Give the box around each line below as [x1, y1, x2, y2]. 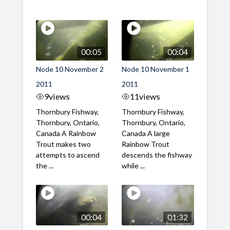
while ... [122, 161, 145, 170]
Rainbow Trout [122, 140, 170, 149]
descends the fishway [122, 150, 193, 160]
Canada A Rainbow [35, 129, 96, 138]
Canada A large [122, 129, 170, 138]
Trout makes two [35, 140, 91, 149]
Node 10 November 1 [122, 65, 190, 74]
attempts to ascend [35, 150, 100, 160]
